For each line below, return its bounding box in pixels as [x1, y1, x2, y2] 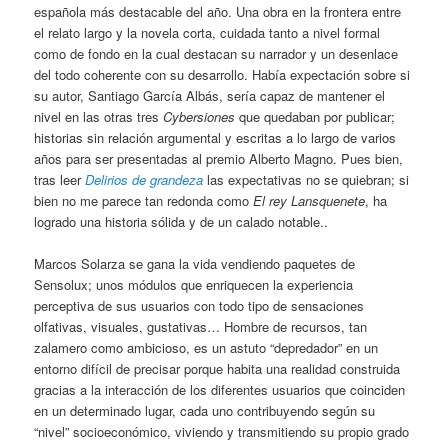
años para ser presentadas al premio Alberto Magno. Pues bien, [34, 148, 404, 168]
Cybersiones [163, 106, 236, 126]
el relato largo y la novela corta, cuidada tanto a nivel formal [34, 22, 381, 42]
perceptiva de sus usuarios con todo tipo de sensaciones [34, 296, 365, 316]
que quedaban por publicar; [235, 106, 396, 126]
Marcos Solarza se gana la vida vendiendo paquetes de [34, 254, 356, 274]
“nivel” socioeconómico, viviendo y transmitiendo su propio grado [34, 422, 410, 442]
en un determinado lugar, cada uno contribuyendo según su [34, 401, 376, 421]
